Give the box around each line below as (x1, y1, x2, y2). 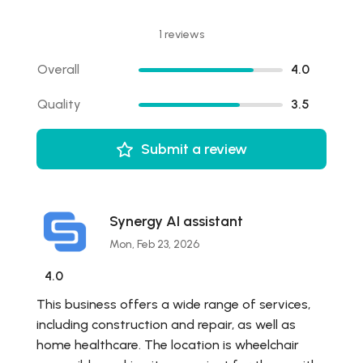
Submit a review (141, 140, 247, 159)
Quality (37, 96, 81, 113)
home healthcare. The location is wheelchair (36, 337, 299, 353)
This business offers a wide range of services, (36, 297, 310, 313)
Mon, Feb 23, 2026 (109, 237, 199, 251)
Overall (37, 62, 79, 78)
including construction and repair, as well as (36, 317, 296, 333)
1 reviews (159, 28, 204, 42)
